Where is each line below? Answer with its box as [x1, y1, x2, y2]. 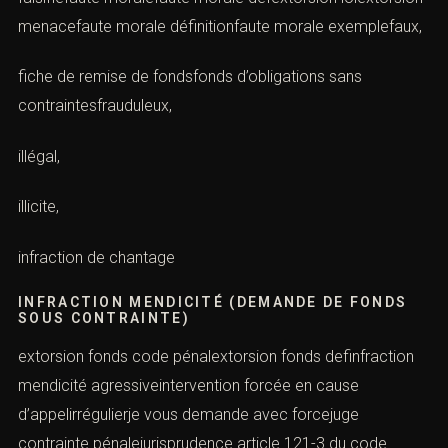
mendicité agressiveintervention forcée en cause [18, 375, 359, 395]
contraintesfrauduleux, [18, 96, 172, 116]
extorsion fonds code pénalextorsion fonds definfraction [18, 346, 414, 366]
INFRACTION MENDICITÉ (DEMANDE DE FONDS [18, 293, 408, 310]
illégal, [18, 146, 60, 166]
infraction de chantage [18, 248, 175, 268]
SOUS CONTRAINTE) [18, 309, 190, 326]
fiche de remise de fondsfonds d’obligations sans [18, 67, 362, 87]
